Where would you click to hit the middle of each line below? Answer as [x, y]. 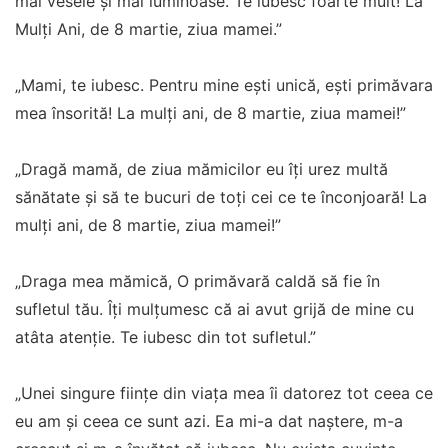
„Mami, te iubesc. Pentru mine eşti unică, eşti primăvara [224, 85]
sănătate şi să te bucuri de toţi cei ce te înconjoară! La [221, 197]
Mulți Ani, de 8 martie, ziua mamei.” [148, 29]
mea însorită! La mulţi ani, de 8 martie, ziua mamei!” [210, 113]
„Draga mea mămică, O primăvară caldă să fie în [197, 281]
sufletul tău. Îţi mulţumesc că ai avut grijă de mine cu [214, 309]
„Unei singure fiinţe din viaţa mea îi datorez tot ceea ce [224, 393]
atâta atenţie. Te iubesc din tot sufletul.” [165, 337]
